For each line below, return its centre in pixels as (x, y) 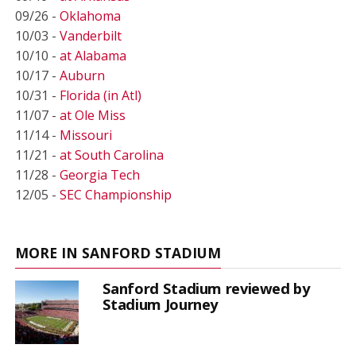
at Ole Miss (92, 115)
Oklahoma (90, 15)
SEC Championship (115, 194)
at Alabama (93, 55)
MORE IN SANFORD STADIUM (118, 252)
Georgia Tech (99, 174)
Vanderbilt (90, 35)
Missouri (85, 135)
